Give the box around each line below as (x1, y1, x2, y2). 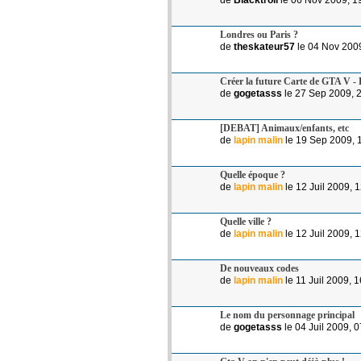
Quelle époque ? (220, 168, 285, 180)
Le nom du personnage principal (220, 309, 355, 321)
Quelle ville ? (220, 215, 272, 227)
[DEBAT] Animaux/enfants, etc (220, 122, 349, 134)
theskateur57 (234, 40, 295, 52)
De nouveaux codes (220, 262, 299, 274)
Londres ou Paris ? (220, 28, 298, 40)
